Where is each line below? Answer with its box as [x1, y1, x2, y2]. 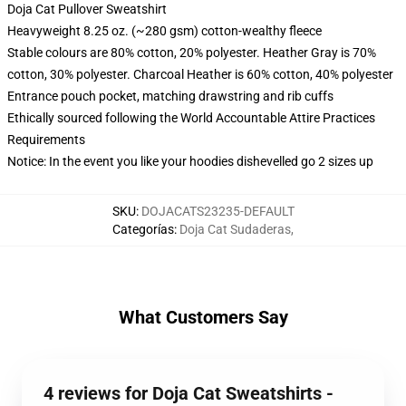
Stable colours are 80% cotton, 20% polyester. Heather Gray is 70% [7, 45, 376, 60]
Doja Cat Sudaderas [179, 222, 291, 237]
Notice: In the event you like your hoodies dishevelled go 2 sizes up [7, 154, 373, 169]
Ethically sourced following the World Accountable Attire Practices [7, 111, 375, 125]
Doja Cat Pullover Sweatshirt [7, 2, 167, 16]
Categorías [112, 222, 174, 237]
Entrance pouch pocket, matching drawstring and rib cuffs [7, 89, 333, 103]
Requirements [7, 132, 85, 147]
